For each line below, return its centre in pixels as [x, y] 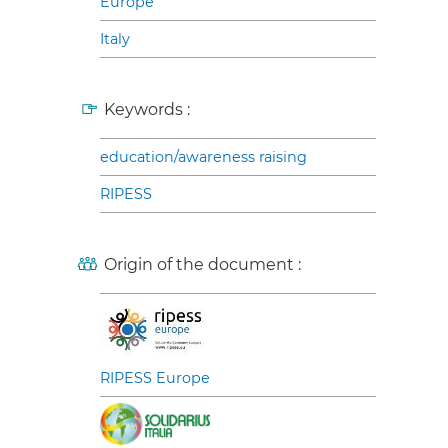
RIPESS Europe [155, 378]
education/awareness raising [203, 157]
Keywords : [147, 109]
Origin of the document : [202, 264]
